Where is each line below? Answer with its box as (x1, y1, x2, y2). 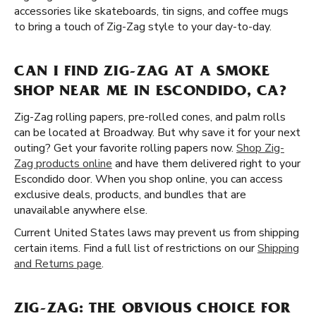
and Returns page (14, 256, 102, 272)
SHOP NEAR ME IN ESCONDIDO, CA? (14, 85, 287, 100)
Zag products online (14, 156, 112, 171)
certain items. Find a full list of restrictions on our (14, 241, 257, 256)
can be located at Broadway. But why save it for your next (14, 125, 300, 140)
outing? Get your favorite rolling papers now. (14, 140, 236, 156)
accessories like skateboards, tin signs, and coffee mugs (14, 4, 288, 19)
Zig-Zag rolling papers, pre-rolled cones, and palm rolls (14, 109, 286, 125)
